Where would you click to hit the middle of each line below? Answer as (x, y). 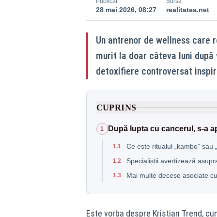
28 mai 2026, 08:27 (126, 10)
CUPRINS (116, 108)
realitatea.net (187, 10)
